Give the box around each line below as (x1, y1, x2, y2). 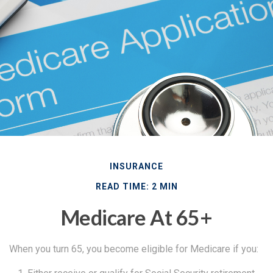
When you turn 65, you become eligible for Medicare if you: (9, 243, 258, 255)
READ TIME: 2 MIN (95, 181, 178, 191)
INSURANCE (110, 161, 163, 171)
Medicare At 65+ (60, 204, 213, 230)
